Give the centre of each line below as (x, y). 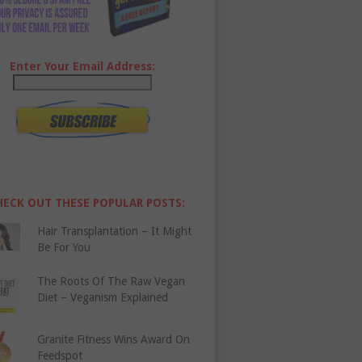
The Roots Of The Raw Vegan (112, 282)
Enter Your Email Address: (83, 67)
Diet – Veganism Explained (103, 298)
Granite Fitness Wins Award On (114, 340)
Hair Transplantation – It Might (115, 232)
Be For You (64, 248)
